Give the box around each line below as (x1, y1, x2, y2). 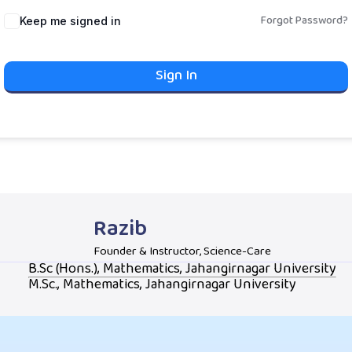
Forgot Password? (261, 12, 348, 30)
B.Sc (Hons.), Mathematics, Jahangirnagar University (27, 257, 336, 281)
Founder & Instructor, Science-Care (93, 241, 271, 262)
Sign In (155, 64, 197, 88)
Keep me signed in (20, 14, 121, 27)
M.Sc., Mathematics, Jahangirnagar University (27, 273, 296, 297)
